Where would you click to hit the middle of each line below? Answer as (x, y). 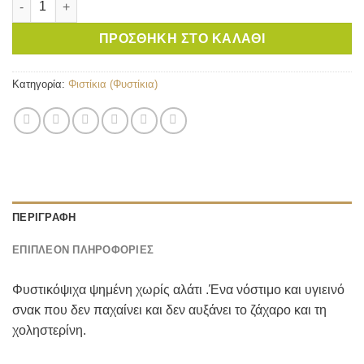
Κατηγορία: (40, 84)
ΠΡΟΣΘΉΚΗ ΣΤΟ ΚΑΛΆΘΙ (182, 39)
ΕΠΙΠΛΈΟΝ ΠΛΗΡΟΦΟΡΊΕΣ (83, 250)
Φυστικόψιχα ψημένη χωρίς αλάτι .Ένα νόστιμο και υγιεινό (178, 290)
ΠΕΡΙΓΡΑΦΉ (44, 218)
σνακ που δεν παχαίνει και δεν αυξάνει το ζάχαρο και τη (169, 310)
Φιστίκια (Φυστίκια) (113, 84)
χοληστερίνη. (49, 331)
